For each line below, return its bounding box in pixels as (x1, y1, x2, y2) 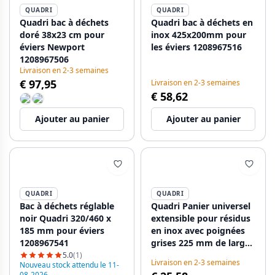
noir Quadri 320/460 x (20, 212, 111, 224)
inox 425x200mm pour (151, 29, 246, 41)
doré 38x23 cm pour (20, 29, 104, 41)
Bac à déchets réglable (20, 200, 114, 212)
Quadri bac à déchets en (151, 17, 253, 28)
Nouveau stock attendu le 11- (20, 260, 119, 270)
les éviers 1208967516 (151, 41, 242, 53)
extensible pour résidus (151, 212, 250, 224)
